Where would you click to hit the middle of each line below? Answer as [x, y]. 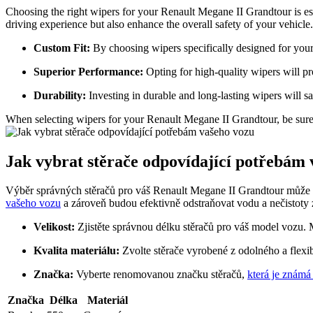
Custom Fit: [62, 48]
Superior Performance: [88, 71]
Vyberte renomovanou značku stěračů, [160, 275]
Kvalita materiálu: [77, 251]
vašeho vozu [33, 203]
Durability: [60, 95]
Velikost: [54, 227]
